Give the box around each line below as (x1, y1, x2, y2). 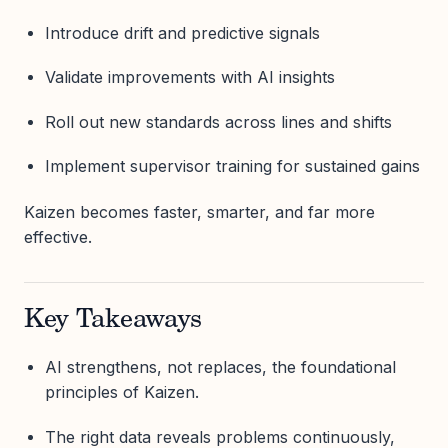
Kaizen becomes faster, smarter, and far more (24, 202, 375, 223)
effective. (24, 227, 92, 248)
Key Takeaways (24, 308, 202, 335)
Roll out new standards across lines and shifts (44, 111, 392, 132)
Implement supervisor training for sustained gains (44, 155, 420, 176)
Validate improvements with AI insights (44, 67, 335, 88)
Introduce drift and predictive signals (44, 23, 320, 44)
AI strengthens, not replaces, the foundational (44, 357, 396, 378)
